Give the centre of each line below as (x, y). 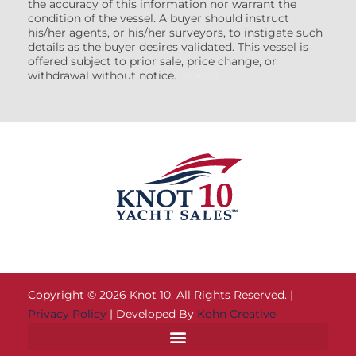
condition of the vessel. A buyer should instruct (159, 19)
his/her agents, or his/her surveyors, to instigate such (175, 33)
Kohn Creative (236, 314)
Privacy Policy (67, 314)
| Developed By (152, 314)
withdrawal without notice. (102, 76)
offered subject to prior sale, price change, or (152, 62)
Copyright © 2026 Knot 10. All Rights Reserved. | (161, 295)
